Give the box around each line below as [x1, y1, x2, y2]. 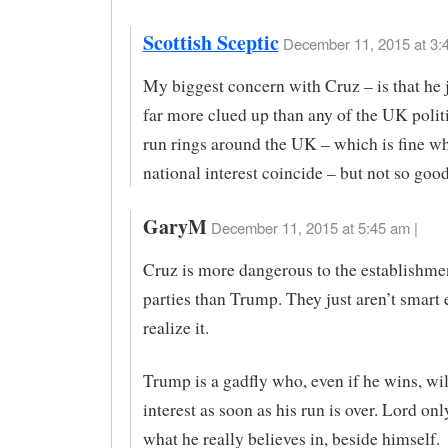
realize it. [142, 316, 209, 340]
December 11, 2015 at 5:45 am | [210, 217, 418, 239]
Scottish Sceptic [142, 27, 279, 57]
